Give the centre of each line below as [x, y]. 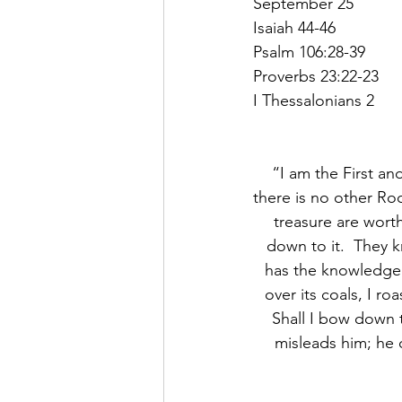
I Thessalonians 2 [314, 100]
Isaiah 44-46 [294, 28]
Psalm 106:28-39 [309, 52]
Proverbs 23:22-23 [316, 76]
